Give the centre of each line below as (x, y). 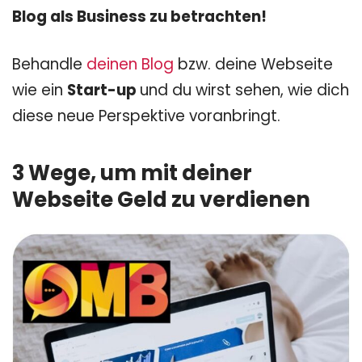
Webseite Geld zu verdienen (161, 200)
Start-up (103, 90)
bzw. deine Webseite (253, 64)
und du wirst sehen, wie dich (244, 90)
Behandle (49, 64)
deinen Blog (130, 64)
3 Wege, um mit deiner (132, 173)
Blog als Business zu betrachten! (139, 16)
